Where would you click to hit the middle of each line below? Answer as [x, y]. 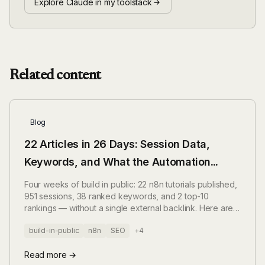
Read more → [51, 255]
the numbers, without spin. [74, 220]
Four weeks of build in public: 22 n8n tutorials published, [131, 184]
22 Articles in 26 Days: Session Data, [117, 144]
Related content [55, 76]
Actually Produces [71, 180]
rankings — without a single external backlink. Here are [129, 208]
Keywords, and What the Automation [118, 162]
